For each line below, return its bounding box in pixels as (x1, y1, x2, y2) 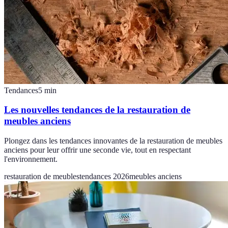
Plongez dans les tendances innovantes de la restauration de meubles (4, 136, 222, 146)
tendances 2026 (79, 172, 129, 181)
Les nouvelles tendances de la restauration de (4, 104, 190, 116)
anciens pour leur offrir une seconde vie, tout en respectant (4, 146, 191, 155)
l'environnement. (4, 155, 58, 164)
